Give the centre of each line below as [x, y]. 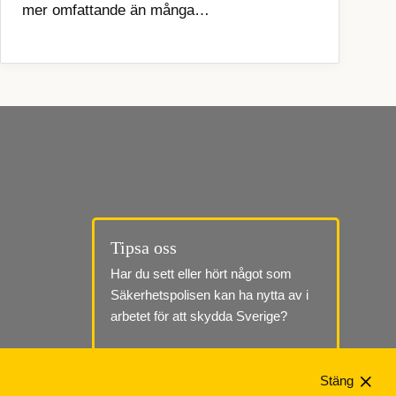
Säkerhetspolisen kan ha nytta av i [209, 295]
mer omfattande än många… [115, 11]
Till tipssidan [152, 364]
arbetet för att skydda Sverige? [199, 316]
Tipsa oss [144, 248]
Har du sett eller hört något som [201, 274]
